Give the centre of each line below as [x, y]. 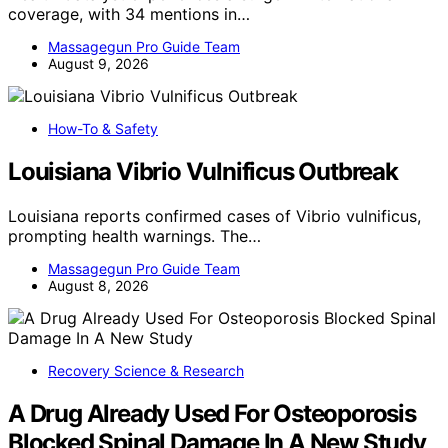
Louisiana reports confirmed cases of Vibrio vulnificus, [214, 215]
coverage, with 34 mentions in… [129, 14]
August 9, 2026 [98, 64]
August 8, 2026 [98, 285]
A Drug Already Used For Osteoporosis [212, 413]
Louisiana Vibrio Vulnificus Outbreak [203, 171]
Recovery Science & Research [146, 370]
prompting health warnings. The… [134, 235]
